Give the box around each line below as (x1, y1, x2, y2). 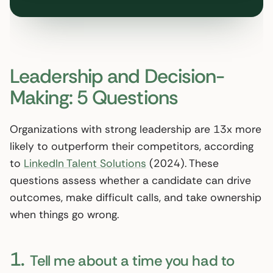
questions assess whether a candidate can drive (10, 173, 251, 187)
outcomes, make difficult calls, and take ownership (10, 190, 261, 204)
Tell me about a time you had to (27, 250, 235, 270)
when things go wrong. (10, 207, 119, 221)
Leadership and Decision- (10, 63, 225, 89)
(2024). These (146, 156, 219, 170)
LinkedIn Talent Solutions (24, 156, 146, 170)
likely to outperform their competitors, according (10, 139, 253, 153)
